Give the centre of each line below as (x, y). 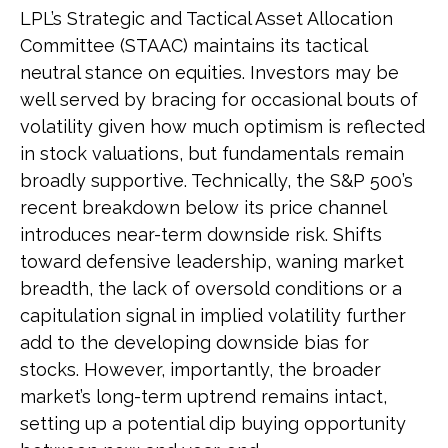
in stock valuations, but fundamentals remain (212, 153)
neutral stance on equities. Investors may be (209, 72)
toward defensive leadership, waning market (212, 261)
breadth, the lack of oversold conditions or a (211, 288)
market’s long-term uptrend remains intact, (203, 396)
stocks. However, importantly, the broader (200, 369)
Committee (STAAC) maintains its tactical (193, 45)
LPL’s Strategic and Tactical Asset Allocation (206, 18)
